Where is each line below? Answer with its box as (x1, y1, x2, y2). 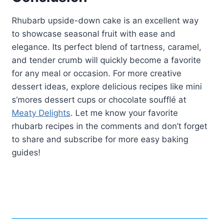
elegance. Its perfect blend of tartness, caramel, (12, 42, 201, 52)
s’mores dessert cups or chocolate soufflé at (12, 95, 186, 105)
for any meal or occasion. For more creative (12, 68, 181, 79)
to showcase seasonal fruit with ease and (12, 29, 175, 39)
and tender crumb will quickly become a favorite (12, 55, 201, 66)
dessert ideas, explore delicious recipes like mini (12, 82, 202, 92)
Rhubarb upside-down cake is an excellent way (12, 16, 198, 26)
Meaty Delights (12, 108, 70, 118)
